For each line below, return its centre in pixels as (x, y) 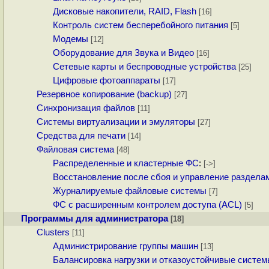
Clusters (53, 233)
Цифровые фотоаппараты (106, 81)
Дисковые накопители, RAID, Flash (124, 12)
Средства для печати (81, 136)
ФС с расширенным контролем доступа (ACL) (147, 205)
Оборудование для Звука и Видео (123, 53)
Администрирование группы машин (125, 246)
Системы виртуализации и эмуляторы (116, 122)
